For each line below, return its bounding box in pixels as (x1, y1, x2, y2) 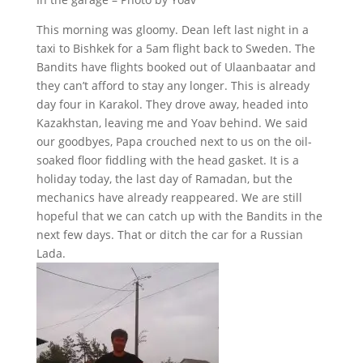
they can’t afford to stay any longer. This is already (36, 77, 310, 93)
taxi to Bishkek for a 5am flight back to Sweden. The (36, 40, 315, 56)
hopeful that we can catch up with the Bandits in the (36, 207, 322, 224)
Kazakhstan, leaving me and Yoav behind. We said (36, 114, 308, 130)
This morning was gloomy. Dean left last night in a (36, 21, 309, 37)
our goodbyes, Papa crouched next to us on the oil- (36, 133, 312, 149)
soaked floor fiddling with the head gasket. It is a (36, 152, 299, 168)
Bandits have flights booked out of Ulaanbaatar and (36, 58, 316, 75)
